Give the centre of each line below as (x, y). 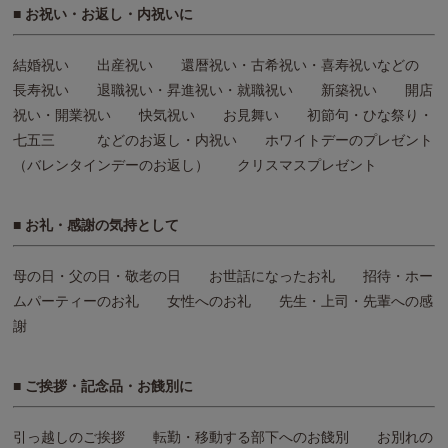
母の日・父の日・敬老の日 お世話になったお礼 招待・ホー (223, 275)
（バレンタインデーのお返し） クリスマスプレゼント (195, 164)
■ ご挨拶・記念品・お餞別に (103, 385)
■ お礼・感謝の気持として (96, 224)
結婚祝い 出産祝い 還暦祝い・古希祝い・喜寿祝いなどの (223, 64)
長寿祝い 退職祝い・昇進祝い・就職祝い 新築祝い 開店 (223, 89)
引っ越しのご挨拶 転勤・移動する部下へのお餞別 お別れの (223, 436)
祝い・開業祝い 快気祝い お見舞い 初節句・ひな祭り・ (223, 114)
